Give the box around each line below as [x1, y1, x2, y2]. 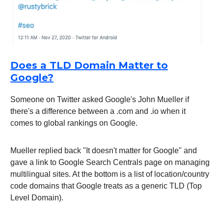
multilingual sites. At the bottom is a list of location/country [10, 170, 209, 179]
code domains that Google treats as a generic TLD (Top [10, 182, 202, 191]
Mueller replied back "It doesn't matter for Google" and [10, 146, 197, 155]
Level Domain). [10, 193, 63, 202]
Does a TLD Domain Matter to [10, 59, 168, 72]
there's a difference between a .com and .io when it [10, 107, 186, 116]
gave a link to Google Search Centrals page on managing [10, 158, 210, 167]
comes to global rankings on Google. [10, 119, 137, 128]
